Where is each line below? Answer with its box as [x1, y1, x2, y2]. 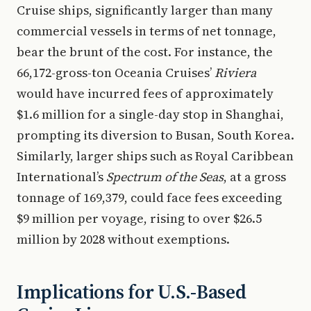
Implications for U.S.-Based [17, 278, 246, 305]
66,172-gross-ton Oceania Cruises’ [17, 64, 215, 81]
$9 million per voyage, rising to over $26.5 [17, 210, 262, 227]
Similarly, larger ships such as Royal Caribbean [17, 147, 294, 165]
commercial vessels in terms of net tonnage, [17, 22, 276, 40]
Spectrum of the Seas [106, 168, 224, 185]
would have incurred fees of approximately [17, 85, 274, 102]
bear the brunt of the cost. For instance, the [17, 43, 273, 60]
